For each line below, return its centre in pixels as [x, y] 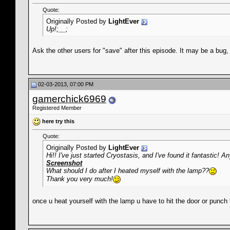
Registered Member [57, 108]
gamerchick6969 [69, 99]
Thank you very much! [80, 179]
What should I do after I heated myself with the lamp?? [128, 171]
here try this [58, 121]
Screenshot [64, 163]
